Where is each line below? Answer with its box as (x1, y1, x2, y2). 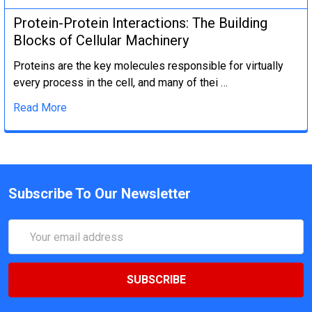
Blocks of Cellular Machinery (13, 32, 189, 49)
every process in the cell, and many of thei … (13, 76, 228, 90)
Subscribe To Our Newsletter (8, 185, 191, 203)
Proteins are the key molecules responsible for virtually (13, 59, 283, 73)
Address (8, 237, 50, 251)
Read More (13, 101, 67, 115)
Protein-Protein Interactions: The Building (13, 15, 267, 32)
